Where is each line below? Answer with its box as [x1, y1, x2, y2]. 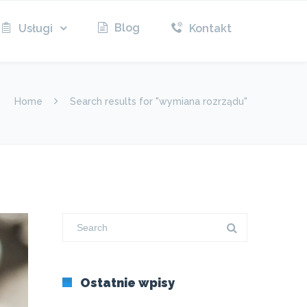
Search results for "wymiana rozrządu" [70, 96, 247, 107]
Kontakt [189, 22, 232, 35]
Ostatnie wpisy [80, 275, 175, 290]
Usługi [19, 22, 53, 35]
